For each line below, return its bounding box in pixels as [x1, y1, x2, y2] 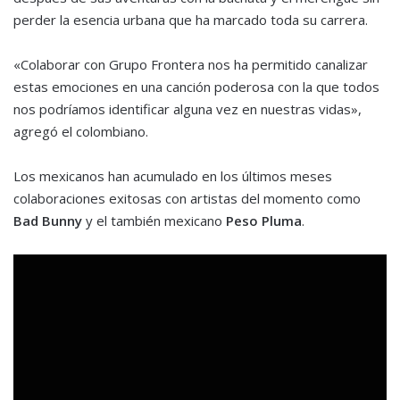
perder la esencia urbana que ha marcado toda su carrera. [13, 11, 368, 29]
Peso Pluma [226, 212, 302, 230]
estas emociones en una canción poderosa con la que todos [13, 78, 379, 96]
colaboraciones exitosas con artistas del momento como [13, 189, 361, 208]
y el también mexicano [82, 212, 226, 230]
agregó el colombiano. [13, 122, 148, 141]
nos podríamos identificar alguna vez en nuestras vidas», [13, 100, 362, 119]
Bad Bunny [13, 212, 82, 230]
